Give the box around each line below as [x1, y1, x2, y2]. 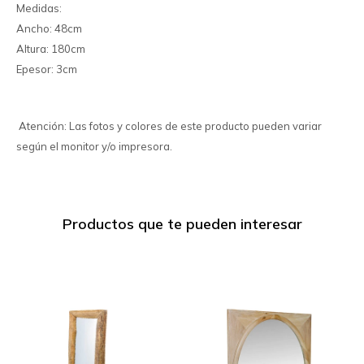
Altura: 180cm [16, 42, 85, 55]
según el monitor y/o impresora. [16, 140, 172, 153]
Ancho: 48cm [16, 22, 82, 35]
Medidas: [16, 2, 62, 15]
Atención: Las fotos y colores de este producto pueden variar [16, 119, 322, 132]
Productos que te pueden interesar [62, 214, 302, 233]
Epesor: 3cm [16, 63, 77, 76]
